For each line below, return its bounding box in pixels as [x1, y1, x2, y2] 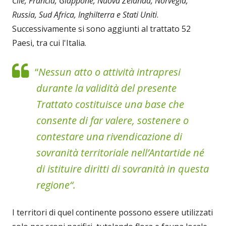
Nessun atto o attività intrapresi [38, 65, 181, 79]
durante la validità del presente [36, 81, 177, 95]
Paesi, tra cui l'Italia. [12, 37, 86, 48]
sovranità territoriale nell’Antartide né [36, 145, 204, 159]
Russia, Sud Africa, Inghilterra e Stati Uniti [12, 9, 157, 20]
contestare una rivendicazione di [36, 129, 182, 143]
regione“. [36, 178, 76, 192]
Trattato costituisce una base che [36, 97, 184, 111]
